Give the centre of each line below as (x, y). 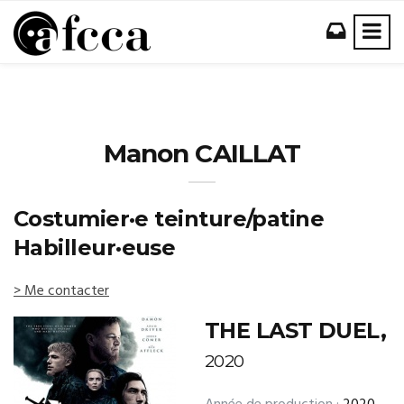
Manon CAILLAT (202, 153)
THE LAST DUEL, (296, 331)
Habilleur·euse (95, 248)
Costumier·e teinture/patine (169, 219)
